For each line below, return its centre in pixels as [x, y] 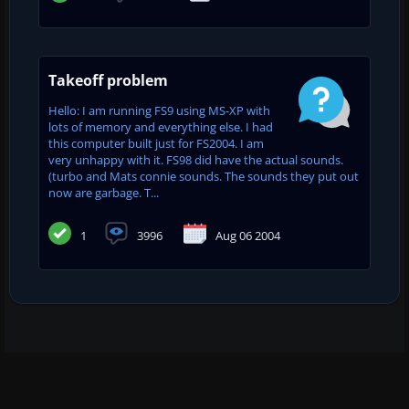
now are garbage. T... [104, 192]
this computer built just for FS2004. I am [156, 143]
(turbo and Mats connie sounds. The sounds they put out [204, 176]
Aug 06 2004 [248, 235]
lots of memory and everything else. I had [161, 126]
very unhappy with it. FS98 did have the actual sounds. [196, 159]
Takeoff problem [108, 80]
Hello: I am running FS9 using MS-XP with [159, 110]
